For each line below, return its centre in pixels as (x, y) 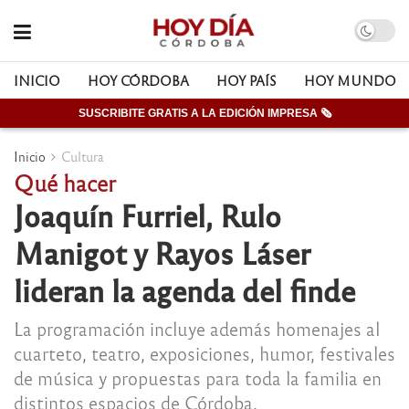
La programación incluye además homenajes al (197, 328)
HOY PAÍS (246, 80)
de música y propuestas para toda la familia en (198, 377)
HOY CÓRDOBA (138, 80)
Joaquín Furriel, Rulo (147, 215)
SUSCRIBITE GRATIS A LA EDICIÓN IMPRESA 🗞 (204, 113)
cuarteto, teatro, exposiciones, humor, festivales (204, 352)
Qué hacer (65, 182)
